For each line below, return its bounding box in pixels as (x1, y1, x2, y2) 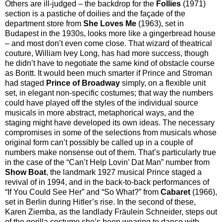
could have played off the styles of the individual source (5, 98, 198, 107)
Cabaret (161, 187, 192, 196)
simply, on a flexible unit (122, 78, 206, 87)
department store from (5, 19, 83, 28)
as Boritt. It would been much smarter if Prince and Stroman (5, 68, 212, 77)
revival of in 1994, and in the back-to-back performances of (5, 177, 209, 186)
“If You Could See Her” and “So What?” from (5, 187, 161, 196)
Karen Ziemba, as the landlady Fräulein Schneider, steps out (5, 207, 217, 216)
